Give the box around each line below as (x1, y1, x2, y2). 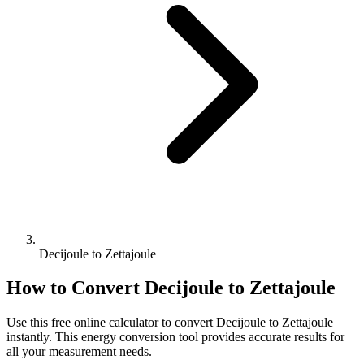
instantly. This (6, 330, 81, 344)
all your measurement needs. (6, 344, 152, 359)
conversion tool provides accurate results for (116, 330, 344, 344)
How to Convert (6, 277, 145, 299)
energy (81, 330, 116, 344)
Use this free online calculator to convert (6, 315, 216, 330)
